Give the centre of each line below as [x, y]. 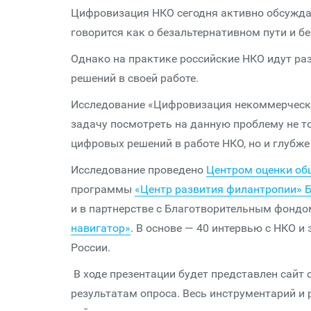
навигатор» [101, 228]
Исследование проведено [138, 170]
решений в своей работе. [135, 78]
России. [91, 247]
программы [103, 189]
